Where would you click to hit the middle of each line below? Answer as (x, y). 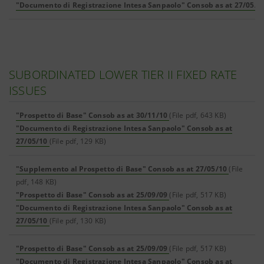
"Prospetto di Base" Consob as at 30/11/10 (92, 115)
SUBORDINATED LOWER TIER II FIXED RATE (123, 75)
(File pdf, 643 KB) (198, 115)
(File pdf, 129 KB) (78, 141)
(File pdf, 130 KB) (78, 221)
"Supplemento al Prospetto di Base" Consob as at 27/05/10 (122, 169)
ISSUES (28, 90)
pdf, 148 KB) (37, 182)
